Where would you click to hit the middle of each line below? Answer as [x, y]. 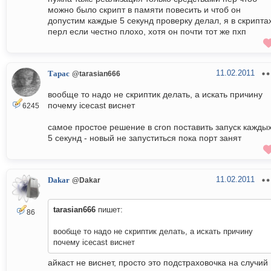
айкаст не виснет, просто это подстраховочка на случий [158, 263]
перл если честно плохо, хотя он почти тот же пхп [147, 32]
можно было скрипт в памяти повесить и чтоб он [144, 10]
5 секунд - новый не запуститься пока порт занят [145, 138]
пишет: [109, 210]
